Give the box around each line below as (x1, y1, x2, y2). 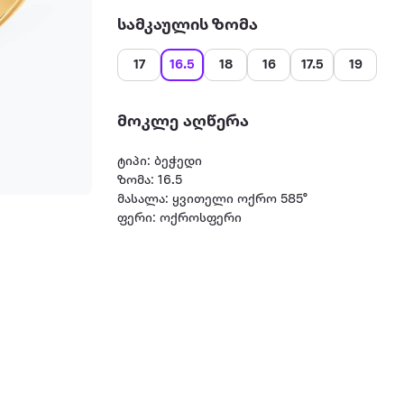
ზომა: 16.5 (117, 174, 183, 188)
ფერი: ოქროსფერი (117, 212, 243, 225)
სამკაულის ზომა (117, 16, 259, 34)
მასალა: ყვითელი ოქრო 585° (117, 193, 308, 207)
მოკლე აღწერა (117, 113, 250, 131)
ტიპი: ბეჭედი (117, 155, 203, 169)
